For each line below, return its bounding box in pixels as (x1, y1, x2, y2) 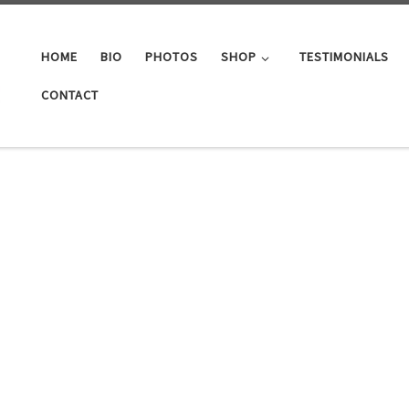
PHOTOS (145, 48, 199, 66)
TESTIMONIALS (299, 48, 389, 66)
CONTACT (41, 87, 100, 104)
